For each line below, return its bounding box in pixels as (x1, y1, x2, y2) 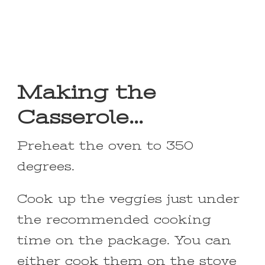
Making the (17, 81, 156, 104)
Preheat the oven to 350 (17, 139, 193, 153)
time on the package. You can (17, 234, 231, 248)
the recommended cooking (17, 213, 211, 227)
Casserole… (17, 106, 143, 129)
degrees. (17, 160, 75, 174)
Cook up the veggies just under (17, 192, 240, 206)
